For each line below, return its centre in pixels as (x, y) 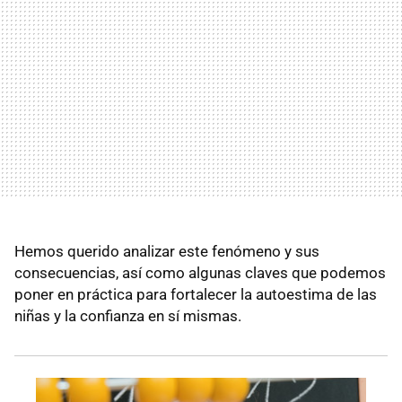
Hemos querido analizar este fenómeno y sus (167, 251)
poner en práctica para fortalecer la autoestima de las (196, 294)
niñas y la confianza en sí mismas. (128, 315)
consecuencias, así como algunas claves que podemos (200, 272)
